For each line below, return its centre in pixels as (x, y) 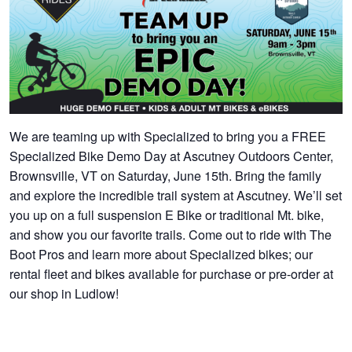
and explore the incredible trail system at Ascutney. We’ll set (176, 195)
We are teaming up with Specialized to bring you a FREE (168, 136)
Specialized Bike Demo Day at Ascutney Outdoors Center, (172, 156)
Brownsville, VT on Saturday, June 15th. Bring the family (166, 176)
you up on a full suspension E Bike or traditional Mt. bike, (167, 215)
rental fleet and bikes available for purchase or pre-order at (172, 274)
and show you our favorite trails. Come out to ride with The (171, 235)
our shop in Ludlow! (64, 293)
